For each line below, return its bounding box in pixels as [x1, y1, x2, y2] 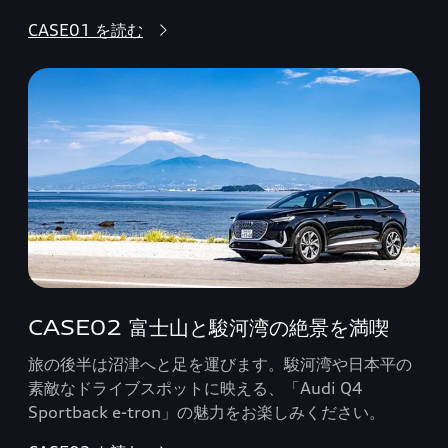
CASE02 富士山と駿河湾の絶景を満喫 [28, 315, 389, 340]
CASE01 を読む [28, 19, 143, 40]
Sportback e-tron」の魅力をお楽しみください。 [28, 402, 385, 422]
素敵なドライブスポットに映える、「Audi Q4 [28, 378, 363, 398]
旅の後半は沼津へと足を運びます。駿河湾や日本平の [28, 354, 412, 374]
